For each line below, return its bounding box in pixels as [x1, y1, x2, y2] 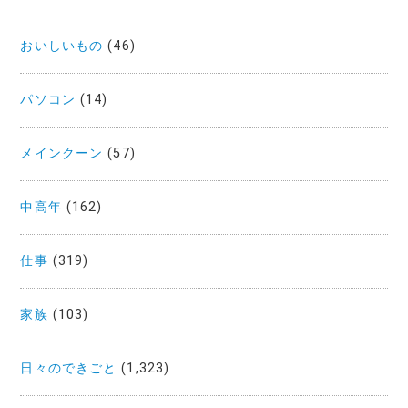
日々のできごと [20, 360, 117, 376]
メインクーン [20, 145, 104, 161]
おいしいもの [20, 37, 104, 54]
